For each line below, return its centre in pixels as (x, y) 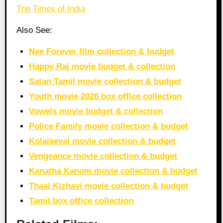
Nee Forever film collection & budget (102, 51)
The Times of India (51, 9)
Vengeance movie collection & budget (103, 156)
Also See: (34, 30)
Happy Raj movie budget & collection (102, 66)
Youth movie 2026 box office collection (106, 96)
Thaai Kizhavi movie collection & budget (109, 186)
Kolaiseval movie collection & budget (103, 141)
